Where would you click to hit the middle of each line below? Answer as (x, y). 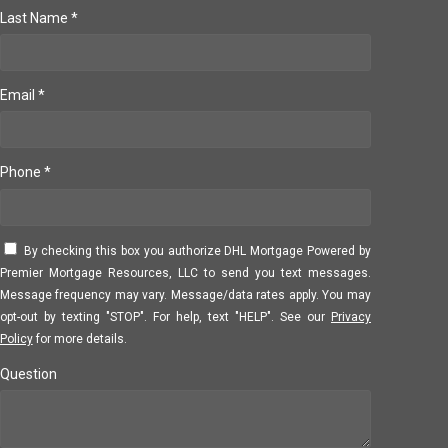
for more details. (79, 339)
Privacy (350, 317)
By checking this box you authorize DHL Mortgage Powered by (197, 251)
